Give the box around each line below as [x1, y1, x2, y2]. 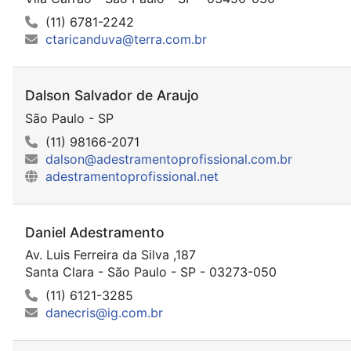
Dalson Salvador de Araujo [25, 87, 199, 104]
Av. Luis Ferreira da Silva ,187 [25, 246, 196, 262]
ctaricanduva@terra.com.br [45, 31, 207, 48]
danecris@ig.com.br [45, 304, 163, 320]
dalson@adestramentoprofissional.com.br [45, 150, 292, 167]
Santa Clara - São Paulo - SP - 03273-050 [25, 263, 277, 280]
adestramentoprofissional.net [45, 168, 219, 184]
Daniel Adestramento [25, 223, 165, 241]
